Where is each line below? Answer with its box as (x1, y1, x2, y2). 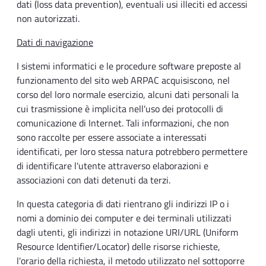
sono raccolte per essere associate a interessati (17, 130, 207, 145)
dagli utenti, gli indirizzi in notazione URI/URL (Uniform (17, 225, 238, 240)
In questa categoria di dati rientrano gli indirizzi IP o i (17, 197, 229, 211)
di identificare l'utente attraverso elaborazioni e (17, 159, 208, 173)
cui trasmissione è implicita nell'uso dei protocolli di (17, 102, 223, 116)
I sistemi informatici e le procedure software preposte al (17, 59, 241, 74)
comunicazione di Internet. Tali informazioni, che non (17, 116, 229, 131)
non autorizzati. (17, 11, 80, 26)
